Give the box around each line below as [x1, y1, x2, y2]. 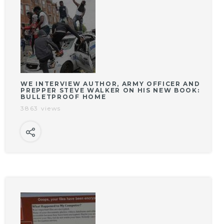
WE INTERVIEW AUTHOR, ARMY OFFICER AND [20, 80, 200, 88]
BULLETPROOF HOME [20, 93, 106, 101]
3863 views [20, 104, 61, 112]
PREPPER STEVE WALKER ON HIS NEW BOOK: [20, 86, 200, 94]
